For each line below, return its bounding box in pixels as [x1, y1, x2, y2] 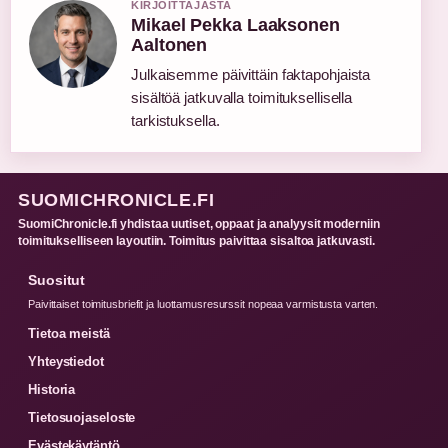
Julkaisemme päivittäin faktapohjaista [131, 65, 371, 83]
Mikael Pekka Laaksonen [131, 14, 340, 35]
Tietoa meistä [28, 325, 110, 341]
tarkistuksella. [131, 111, 220, 129]
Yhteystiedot [28, 353, 104, 369]
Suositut [28, 271, 86, 288]
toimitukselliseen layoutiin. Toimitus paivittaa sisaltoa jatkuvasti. [18, 233, 376, 248]
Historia [28, 381, 76, 397]
